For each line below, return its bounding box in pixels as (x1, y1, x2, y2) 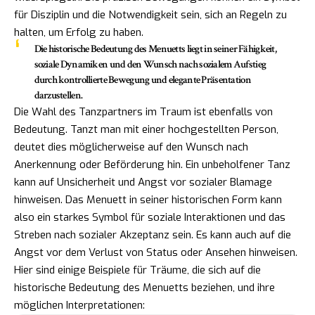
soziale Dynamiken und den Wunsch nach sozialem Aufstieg (34, 58, 266, 72)
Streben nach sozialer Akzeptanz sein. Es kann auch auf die (14, 228, 291, 243)
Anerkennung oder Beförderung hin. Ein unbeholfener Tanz (14, 157, 290, 172)
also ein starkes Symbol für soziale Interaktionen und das (14, 210, 285, 225)
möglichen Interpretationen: (14, 298, 145, 313)
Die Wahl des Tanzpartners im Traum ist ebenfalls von (14, 105, 273, 120)
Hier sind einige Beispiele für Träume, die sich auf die (14, 263, 261, 278)
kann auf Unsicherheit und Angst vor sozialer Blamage (14, 175, 272, 190)
